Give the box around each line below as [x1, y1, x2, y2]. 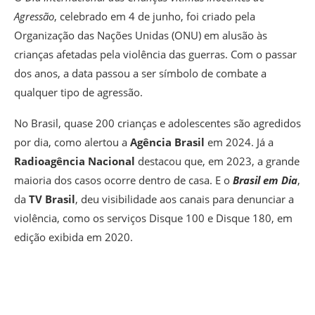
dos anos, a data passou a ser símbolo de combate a [14, 66, 266, 81]
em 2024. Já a [205, 135, 274, 150]
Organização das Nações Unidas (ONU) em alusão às [14, 28, 267, 43]
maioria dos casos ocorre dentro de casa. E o [14, 173, 233, 188]
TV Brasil [29, 192, 75, 207]
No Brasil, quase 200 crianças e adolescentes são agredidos [14, 116, 301, 131]
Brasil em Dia [233, 173, 297, 188]
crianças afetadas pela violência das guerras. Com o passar [14, 47, 297, 62]
